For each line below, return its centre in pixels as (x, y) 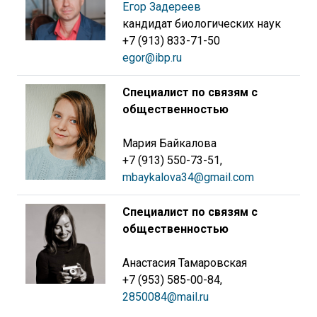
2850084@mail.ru (166, 297)
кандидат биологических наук (202, 24)
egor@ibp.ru (152, 58)
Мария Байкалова (169, 143)
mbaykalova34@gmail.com (188, 177)
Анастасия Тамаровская (185, 263)
